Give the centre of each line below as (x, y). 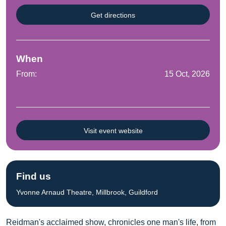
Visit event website (113, 131)
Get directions (113, 15)
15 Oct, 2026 (187, 74)
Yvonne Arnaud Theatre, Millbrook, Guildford (87, 192)
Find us (34, 177)
